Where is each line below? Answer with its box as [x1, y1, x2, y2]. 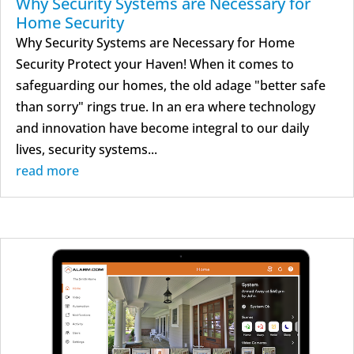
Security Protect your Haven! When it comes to [16, 55, 294, 73]
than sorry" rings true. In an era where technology [16, 97, 315, 115]
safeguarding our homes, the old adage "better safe [16, 76, 326, 94]
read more [16, 161, 79, 179]
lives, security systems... [16, 140, 157, 158]
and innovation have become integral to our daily [16, 119, 309, 137]
